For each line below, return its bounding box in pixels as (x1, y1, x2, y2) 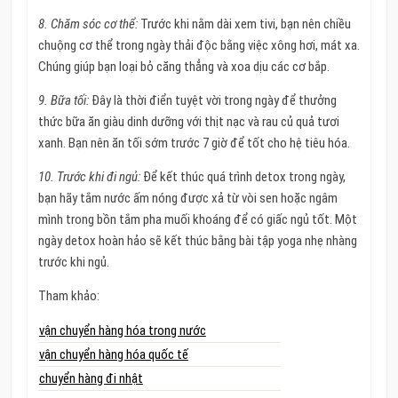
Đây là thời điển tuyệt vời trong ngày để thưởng (88, 92, 337, 108)
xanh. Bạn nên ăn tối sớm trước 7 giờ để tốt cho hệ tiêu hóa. (37, 134, 350, 151)
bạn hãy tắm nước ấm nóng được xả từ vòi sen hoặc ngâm (37, 189, 338, 206)
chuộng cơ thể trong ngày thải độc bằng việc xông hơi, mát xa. (37, 36, 360, 53)
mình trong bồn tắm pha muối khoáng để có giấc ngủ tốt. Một (37, 211, 357, 227)
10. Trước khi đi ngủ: (37, 168, 143, 185)
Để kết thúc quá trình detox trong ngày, (142, 168, 346, 185)
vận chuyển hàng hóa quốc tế (38, 346, 188, 362)
